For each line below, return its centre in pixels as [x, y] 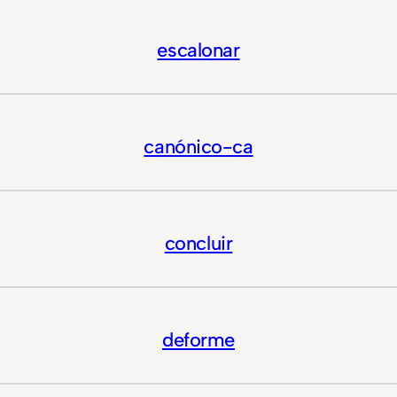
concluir [198, 244]
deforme [198, 340]
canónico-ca [198, 147]
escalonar [198, 51]
